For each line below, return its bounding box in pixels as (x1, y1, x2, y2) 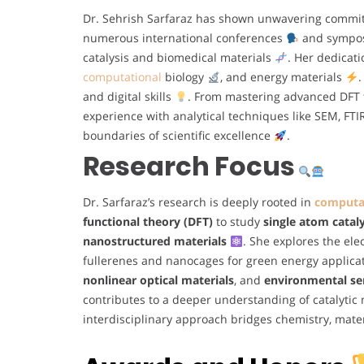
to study (213, 214, 263, 230)
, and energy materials (219, 69, 345, 85)
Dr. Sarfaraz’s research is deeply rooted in (83, 194, 314, 210)
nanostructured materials (83, 233, 227, 249)
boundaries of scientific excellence (83, 128, 274, 144)
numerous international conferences (83, 30, 286, 46)
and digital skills (83, 89, 175, 105)
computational (83, 69, 162, 85)
